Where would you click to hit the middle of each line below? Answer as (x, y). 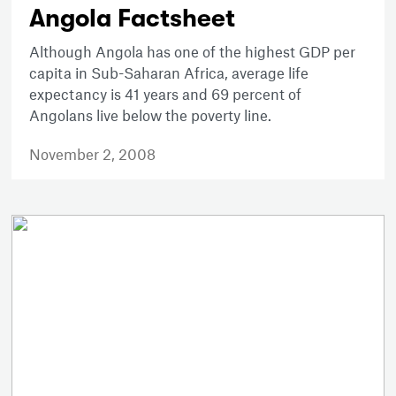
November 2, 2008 (93, 153)
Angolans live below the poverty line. (151, 114)
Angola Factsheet (133, 18)
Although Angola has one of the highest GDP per (193, 51)
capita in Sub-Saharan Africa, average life (169, 72)
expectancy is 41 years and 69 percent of (166, 93)
